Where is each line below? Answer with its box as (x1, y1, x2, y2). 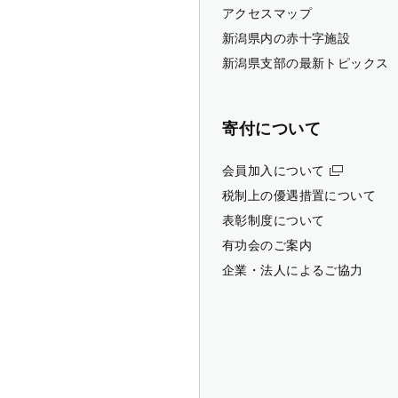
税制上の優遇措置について (222, 187, 377, 203)
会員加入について (222, 162, 325, 178)
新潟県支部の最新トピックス (222, 54, 389, 70)
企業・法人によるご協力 (222, 261, 363, 277)
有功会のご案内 (222, 236, 312, 252)
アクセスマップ (222, 4, 312, 20)
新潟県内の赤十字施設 (222, 29, 351, 45)
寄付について (222, 117, 322, 138)
